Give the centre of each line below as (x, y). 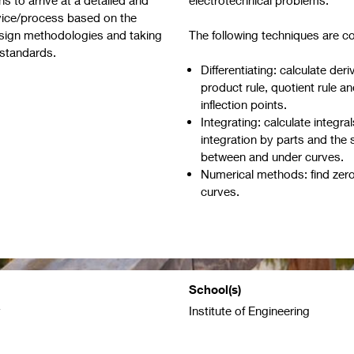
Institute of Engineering (249, 311)
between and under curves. (272, 156)
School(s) (215, 289)
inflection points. (244, 104)
